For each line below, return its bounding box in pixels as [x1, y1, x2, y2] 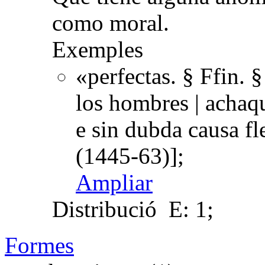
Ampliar [76, 169, 153, 195]
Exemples [52, 36, 143, 62]
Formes [5, 232, 74, 258]
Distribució [52, 196, 157, 222]
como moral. [52, 9, 169, 35]
